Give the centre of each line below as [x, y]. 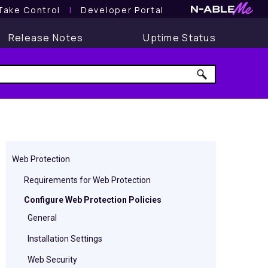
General [42, 218]
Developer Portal [122, 10]
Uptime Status [179, 38]
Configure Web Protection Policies [93, 200]
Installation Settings [65, 239]
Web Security [52, 260]
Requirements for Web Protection [87, 180]
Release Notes [46, 38]
